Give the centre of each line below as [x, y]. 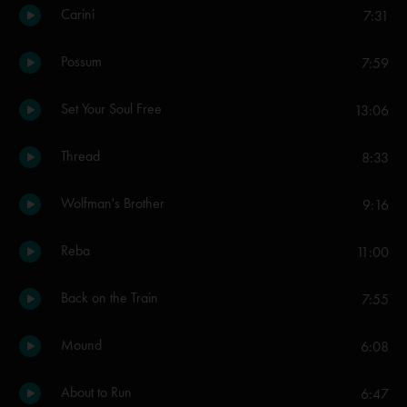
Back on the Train [109, 298]
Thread [80, 156]
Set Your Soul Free [111, 109]
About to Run [96, 392]
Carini [78, 14]
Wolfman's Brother [113, 203]
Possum [81, 61]
